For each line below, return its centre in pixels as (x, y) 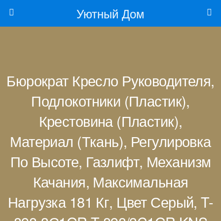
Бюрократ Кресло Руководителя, (110, 80)
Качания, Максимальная (110, 181)
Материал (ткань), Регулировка (110, 141)
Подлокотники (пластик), (110, 100)
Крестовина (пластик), (110, 121)
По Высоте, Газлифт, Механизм (110, 161)
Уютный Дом (110, 13)
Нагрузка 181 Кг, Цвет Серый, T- (110, 202)
